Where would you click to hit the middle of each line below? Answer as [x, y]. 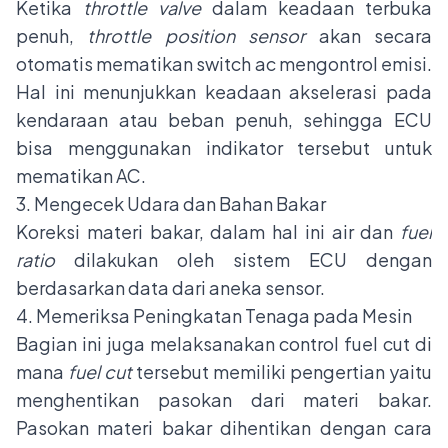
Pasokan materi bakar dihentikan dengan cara [224, 428]
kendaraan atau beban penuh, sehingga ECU [224, 120]
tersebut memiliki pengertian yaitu [282, 372]
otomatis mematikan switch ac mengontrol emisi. [224, 64]
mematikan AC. [81, 176]
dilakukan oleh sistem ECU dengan [243, 260]
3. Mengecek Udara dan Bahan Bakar [171, 204]
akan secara [369, 36]
